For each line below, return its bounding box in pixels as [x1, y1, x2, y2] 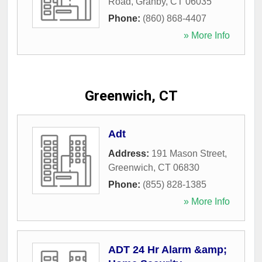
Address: [108, 149, 151, 158]
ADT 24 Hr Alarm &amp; [108, 244, 227, 256]
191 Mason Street [151, 149, 225, 158]
